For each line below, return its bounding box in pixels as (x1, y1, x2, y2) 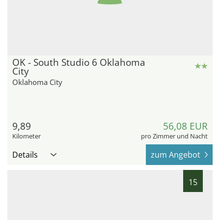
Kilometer (12, 132, 41, 141)
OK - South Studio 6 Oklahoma (12, 56, 145, 69)
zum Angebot (151, 149, 200, 161)
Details (12, 149, 38, 161)
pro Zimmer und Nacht (141, 132, 208, 141)
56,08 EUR (163, 120, 208, 133)
